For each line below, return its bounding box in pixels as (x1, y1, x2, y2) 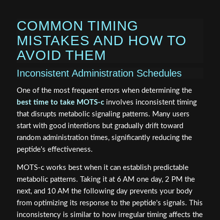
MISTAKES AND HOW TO (16, 33, 187, 49)
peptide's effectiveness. (16, 145, 93, 153)
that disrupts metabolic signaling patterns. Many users (16, 110, 190, 118)
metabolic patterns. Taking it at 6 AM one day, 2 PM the (16, 175, 195, 183)
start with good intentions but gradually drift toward (16, 122, 183, 130)
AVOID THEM (16, 48, 106, 63)
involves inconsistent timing (104, 98, 197, 106)
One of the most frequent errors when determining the (16, 86, 192, 94)
